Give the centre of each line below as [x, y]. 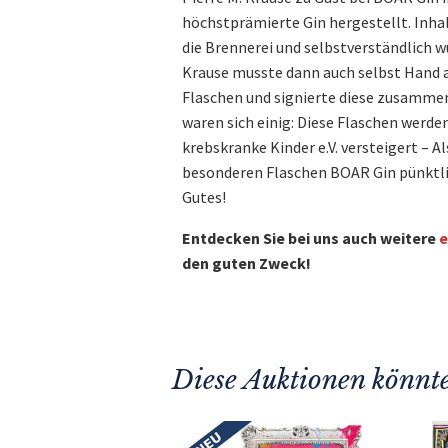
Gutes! [204, 197]
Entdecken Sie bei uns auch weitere [310, 238]
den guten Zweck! [246, 263]
